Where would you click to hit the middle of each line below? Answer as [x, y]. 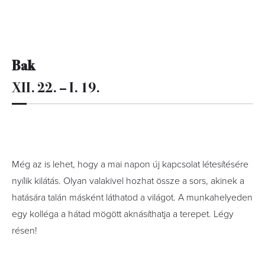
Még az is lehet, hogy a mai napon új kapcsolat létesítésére [130, 164]
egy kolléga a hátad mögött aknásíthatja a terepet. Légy [123, 214]
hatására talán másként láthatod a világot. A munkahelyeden [132, 198]
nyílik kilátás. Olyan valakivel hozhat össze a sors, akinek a [128, 181]
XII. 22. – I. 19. [56, 86]
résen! [25, 231]
